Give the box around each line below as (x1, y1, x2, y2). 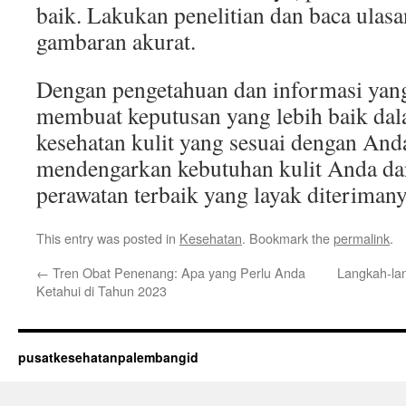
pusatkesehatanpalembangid (18, 348, 198, 366)
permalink (333, 228, 390, 247)
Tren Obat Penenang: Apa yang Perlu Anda (49, 263, 305, 282)
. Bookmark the (242, 228, 333, 247)
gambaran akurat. (36, 25, 196, 56)
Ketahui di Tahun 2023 (36, 281, 167, 300)
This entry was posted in (36, 228, 179, 247)
